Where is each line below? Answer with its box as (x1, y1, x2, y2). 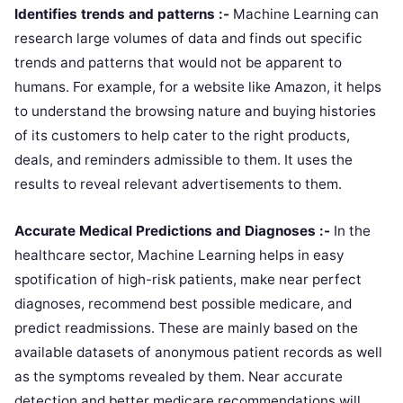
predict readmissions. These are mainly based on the (14, 319, 358, 337)
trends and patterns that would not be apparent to (14, 54, 342, 72)
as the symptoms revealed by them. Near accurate (14, 368, 343, 386)
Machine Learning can (229, 5, 379, 23)
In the (330, 222, 371, 240)
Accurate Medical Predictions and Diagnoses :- (14, 222, 330, 240)
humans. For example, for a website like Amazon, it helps (14, 78, 381, 96)
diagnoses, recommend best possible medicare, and (14, 295, 352, 313)
